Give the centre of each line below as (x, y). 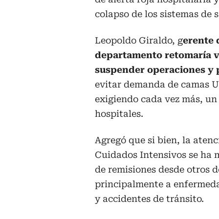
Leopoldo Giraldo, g (139, 40)
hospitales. (119, 113)
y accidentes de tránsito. (149, 198)
